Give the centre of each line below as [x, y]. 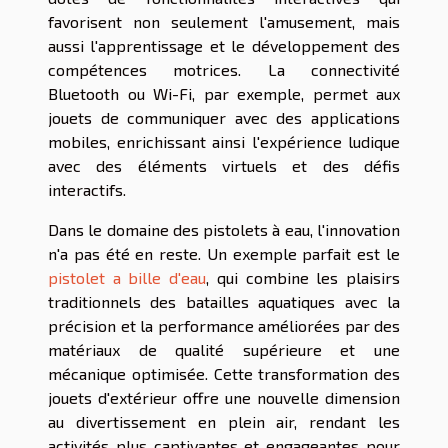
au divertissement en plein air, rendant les [224, 421]
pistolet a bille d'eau [127, 277]
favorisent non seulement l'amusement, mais [224, 21]
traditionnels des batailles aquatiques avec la [224, 301]
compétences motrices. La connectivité [224, 69]
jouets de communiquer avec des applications [224, 117]
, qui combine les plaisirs [303, 277]
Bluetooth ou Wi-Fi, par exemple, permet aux [224, 93]
